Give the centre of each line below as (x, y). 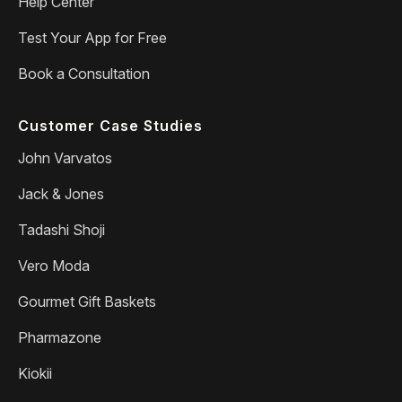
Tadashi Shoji (61, 229)
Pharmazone (60, 337)
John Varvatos (65, 157)
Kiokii (35, 373)
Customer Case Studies (110, 125)
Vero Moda (54, 265)
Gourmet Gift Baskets (87, 301)
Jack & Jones (61, 193)
